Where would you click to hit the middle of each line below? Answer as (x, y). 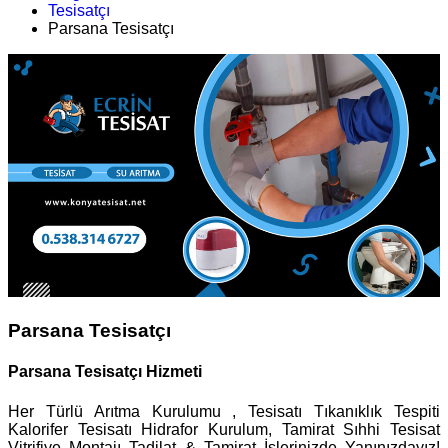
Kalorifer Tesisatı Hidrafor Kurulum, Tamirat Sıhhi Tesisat (224, 429)
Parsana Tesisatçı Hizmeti (105, 372)
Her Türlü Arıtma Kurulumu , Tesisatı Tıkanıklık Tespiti (224, 411)
